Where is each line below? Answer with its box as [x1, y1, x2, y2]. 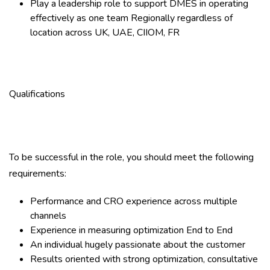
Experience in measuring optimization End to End [30, 224, 235, 237]
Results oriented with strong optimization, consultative [30, 253, 258, 266]
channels [30, 209, 69, 222]
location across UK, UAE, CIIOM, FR [30, 26, 180, 39]
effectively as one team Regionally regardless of [30, 11, 233, 25]
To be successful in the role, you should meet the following [9, 151, 254, 164]
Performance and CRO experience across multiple [30, 195, 237, 208]
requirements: [9, 167, 66, 180]
